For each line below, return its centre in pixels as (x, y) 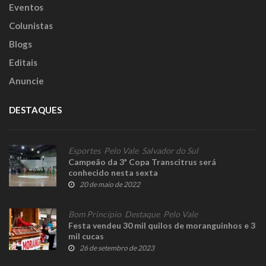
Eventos (26, 7)
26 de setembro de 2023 (117, 248)
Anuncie (26, 81)
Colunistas (31, 26)
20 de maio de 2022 (110, 185)
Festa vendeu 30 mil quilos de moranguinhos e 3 (162, 226)
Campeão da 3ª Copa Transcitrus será (142, 162)
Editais (23, 63)
